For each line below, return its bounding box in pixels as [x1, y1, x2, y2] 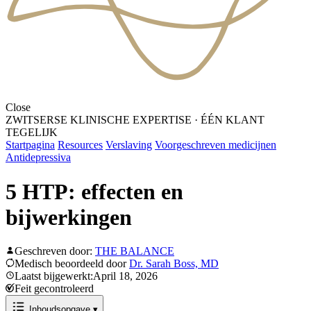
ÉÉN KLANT [201, 114, 264, 126]
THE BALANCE [95, 245, 174, 258]
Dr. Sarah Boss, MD [129, 258, 219, 270]
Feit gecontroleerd [15, 283, 94, 295]
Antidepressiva [6, 151, 71, 164]
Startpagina [6, 139, 55, 151]
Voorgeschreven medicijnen [155, 139, 276, 151]
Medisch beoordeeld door [15, 258, 129, 270]
